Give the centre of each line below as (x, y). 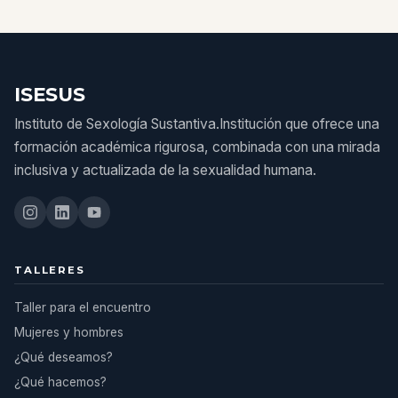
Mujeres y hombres (69, 332)
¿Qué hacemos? (60, 382)
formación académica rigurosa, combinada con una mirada (197, 147)
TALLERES (50, 270)
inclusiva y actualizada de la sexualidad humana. (165, 170)
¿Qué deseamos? (64, 357)
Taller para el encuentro (83, 307)
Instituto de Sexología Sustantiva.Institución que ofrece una (197, 124)
